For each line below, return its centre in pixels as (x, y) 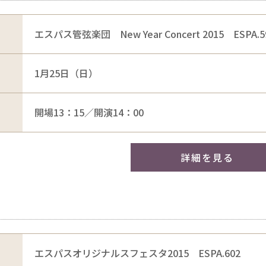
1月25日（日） (66, 73)
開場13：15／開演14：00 (89, 112)
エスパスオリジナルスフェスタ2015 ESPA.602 (137, 253)
